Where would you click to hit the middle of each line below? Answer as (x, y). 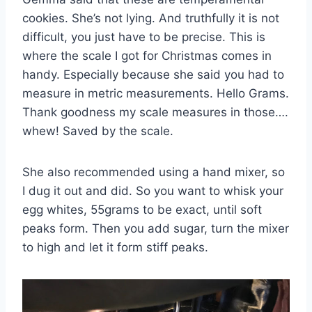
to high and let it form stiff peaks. (115, 247)
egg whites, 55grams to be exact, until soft (142, 209)
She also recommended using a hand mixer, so (154, 172)
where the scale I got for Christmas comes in (147, 55)
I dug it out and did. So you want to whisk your (153, 190)
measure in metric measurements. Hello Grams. (156, 93)
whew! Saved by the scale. (98, 131)
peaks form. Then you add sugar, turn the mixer (156, 228)
